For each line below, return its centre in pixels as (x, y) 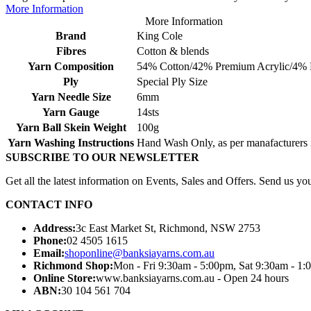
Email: (49, 253)
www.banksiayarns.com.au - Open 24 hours (192, 278)
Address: (54, 228)
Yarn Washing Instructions (71, 142)
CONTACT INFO (49, 204)
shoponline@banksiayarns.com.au (140, 253)
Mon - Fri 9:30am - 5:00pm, (175, 265)
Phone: (50, 240)
